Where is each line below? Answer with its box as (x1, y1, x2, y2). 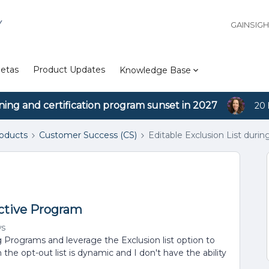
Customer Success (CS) (39, 130, 137, 141)
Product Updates (33, 64, 105, 75)
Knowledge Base (119, 64, 191, 76)
